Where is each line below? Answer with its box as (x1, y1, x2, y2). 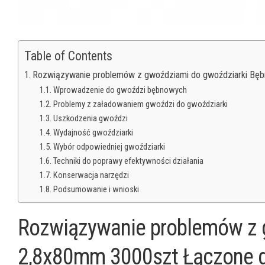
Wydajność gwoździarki (53, 127, 133, 138)
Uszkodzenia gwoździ (53, 112, 128, 124)
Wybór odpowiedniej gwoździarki (53, 141, 165, 152)
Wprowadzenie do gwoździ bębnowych (53, 84, 187, 95)
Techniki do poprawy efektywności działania (53, 155, 203, 166)
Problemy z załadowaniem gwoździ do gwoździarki (53, 98, 228, 109)
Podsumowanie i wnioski (53, 183, 139, 195)
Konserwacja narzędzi (53, 169, 129, 180)
